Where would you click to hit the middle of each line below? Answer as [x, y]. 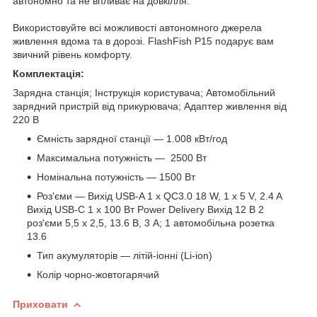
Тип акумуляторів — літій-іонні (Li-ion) [125, 255]
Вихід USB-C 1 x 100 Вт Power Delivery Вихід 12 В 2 [145, 209]
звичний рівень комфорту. [73, 54]
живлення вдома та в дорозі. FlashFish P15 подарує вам [143, 41]
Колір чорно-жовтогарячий [98, 274]
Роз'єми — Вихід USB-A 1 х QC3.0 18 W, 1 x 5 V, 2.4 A [159, 196]
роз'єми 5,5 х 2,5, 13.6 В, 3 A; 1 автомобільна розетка [151, 223]
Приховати [40, 304]
